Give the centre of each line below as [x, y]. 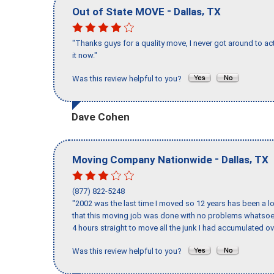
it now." [85, 56]
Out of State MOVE [118, 11]
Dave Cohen [101, 117]
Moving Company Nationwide [142, 159]
